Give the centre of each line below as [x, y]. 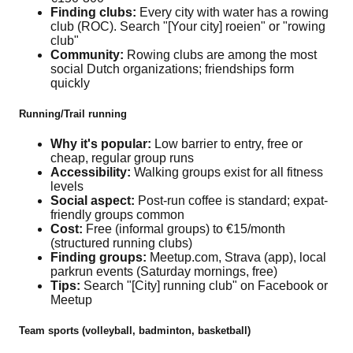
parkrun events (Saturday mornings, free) [164, 272]
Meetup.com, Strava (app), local [236, 258]
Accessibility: [91, 173]
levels [67, 187]
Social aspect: [93, 201]
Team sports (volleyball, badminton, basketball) [135, 331]
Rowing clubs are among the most [220, 54]
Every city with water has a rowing [232, 12]
